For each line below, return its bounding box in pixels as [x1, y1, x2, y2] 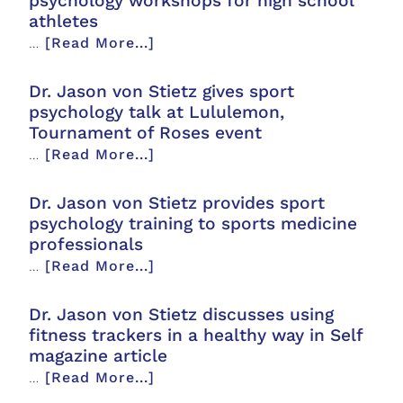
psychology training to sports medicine [29, 213, 358, 234]
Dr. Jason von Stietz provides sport [29, 193, 326, 213]
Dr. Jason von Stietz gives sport [29, 81, 295, 102]
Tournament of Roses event [29, 122, 263, 143]
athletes [29, 11, 99, 31]
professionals [29, 234, 144, 255]
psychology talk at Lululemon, [29, 102, 285, 122]
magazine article [29, 345, 168, 366]
